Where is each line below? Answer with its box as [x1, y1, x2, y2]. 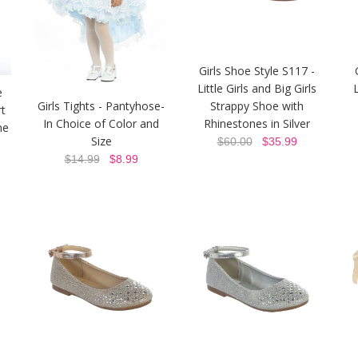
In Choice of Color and [43, 116, 159, 131]
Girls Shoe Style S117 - [199, 63, 315, 78]
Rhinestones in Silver [204, 116, 310, 131]
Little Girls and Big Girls [197, 81, 316, 96]
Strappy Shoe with [210, 98, 304, 113]
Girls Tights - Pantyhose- [38, 98, 165, 113]
